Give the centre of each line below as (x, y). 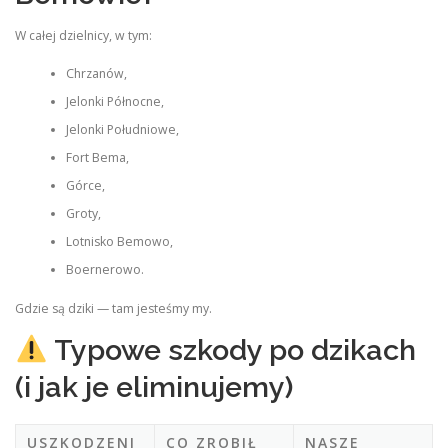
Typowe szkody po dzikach (231, 349)
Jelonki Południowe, (122, 130)
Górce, (85, 186)
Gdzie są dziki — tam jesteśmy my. (113, 308)
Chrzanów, (96, 74)
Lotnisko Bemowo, (119, 242)
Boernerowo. (104, 270)
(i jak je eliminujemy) (154, 386)
